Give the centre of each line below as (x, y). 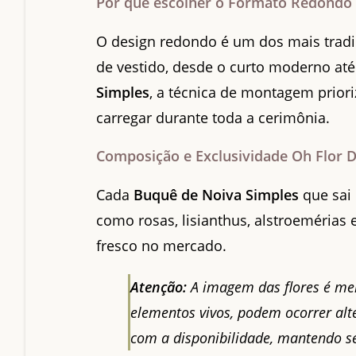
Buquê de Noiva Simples (217, 194)
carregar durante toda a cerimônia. (213, 117)
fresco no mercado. (162, 245)
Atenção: (159, 286)
